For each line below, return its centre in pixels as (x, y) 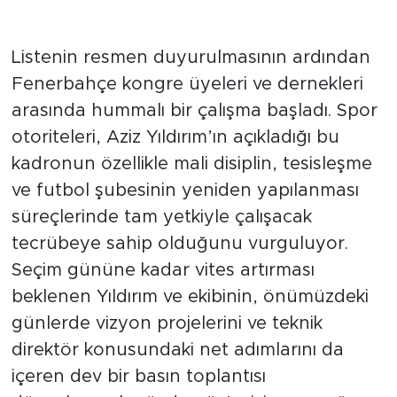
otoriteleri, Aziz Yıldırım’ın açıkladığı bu (175, 180)
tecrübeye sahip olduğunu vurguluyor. (179, 287)
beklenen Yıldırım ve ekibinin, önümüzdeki (190, 340)
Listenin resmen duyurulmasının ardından (191, 101)
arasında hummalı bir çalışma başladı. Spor (194, 154)
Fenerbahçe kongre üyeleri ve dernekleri (187, 127)
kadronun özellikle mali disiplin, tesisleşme (191, 207)
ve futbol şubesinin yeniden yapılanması (185, 234)
